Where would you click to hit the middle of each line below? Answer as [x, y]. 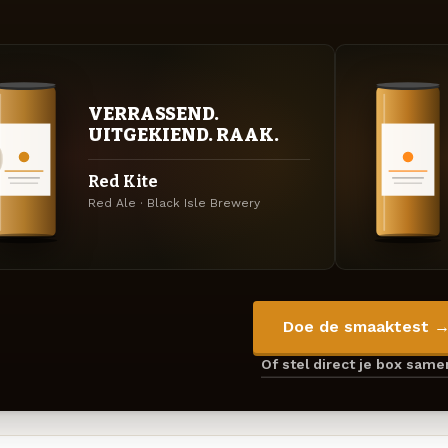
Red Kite [123, 181]
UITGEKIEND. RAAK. [183, 134]
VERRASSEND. [153, 113]
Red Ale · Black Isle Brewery [174, 202]
